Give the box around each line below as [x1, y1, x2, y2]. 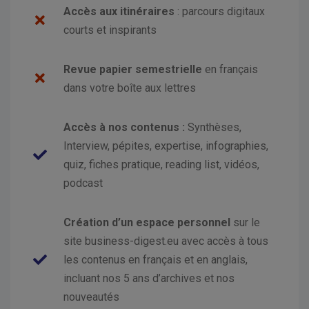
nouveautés [63, 290, 119, 304]
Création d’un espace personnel [63, 216, 230, 230]
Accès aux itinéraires [63, 5, 175, 19]
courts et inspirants [63, 23, 157, 37]
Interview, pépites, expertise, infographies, [63, 139, 268, 153]
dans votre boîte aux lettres [63, 81, 196, 95]
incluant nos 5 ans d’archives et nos [63, 272, 235, 286]
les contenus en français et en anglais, [63, 253, 248, 267]
